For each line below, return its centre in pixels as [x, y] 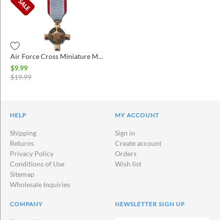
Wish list [128, 164]
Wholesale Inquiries [40, 185]
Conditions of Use [37, 164]
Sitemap [22, 174]
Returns [22, 143]
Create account [138, 143]
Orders [126, 154]
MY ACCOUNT [137, 115]
